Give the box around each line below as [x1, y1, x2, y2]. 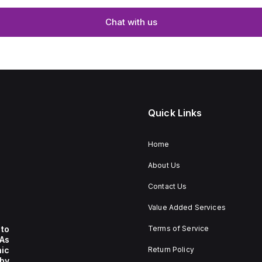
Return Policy [147, 244, 194, 254]
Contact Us [147, 181, 187, 191]
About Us [147, 160, 181, 170]
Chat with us [105, 16, 157, 27]
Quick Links [147, 106, 202, 119]
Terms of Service [147, 223, 209, 233]
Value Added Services [147, 202, 226, 212]
